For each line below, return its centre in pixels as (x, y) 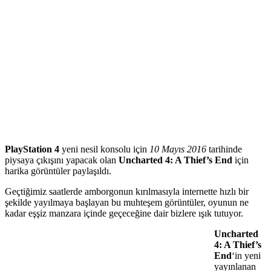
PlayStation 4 (32, 149)
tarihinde (224, 149)
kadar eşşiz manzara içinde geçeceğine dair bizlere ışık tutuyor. (124, 213)
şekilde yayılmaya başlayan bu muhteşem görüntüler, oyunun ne (127, 202)
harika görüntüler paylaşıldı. (58, 171)
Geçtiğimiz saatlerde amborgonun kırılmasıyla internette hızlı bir (127, 191)
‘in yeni (246, 255)
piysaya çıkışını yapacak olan (62, 160)
